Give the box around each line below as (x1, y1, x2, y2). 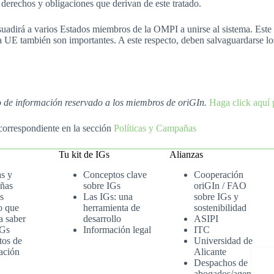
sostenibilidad (194, 202, 247, 213)
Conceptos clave (83, 169, 147, 180)
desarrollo (83, 213, 122, 224)
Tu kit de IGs (59, 149, 110, 160)
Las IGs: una (83, 191, 133, 202)
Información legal (83, 224, 152, 235)
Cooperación (194, 169, 244, 180)
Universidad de (194, 235, 253, 246)
